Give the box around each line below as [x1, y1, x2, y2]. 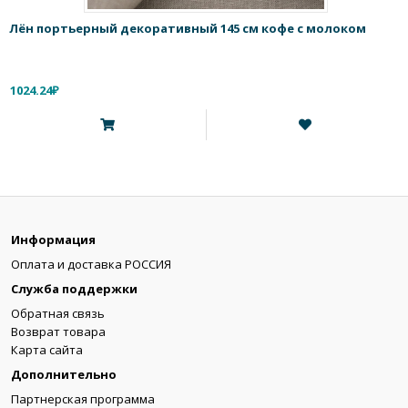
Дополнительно [11, 366, 117, 383]
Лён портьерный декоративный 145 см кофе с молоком [9, 20, 366, 37]
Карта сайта [11, 342, 83, 359]
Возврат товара [11, 323, 106, 341]
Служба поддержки [11, 280, 138, 298]
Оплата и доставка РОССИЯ [11, 256, 171, 273]
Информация [11, 231, 96, 249]
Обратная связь [11, 305, 105, 322]
